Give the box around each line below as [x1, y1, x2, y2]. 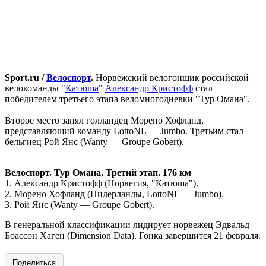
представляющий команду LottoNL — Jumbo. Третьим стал [5, 125, 243, 136]
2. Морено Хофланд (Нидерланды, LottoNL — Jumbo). [5, 188, 224, 199]
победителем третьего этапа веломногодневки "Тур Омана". [5, 93, 250, 104]
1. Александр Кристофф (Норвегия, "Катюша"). [5, 178, 198, 188]
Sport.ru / [5, 72, 46, 83]
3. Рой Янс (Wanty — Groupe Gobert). [5, 199, 154, 210]
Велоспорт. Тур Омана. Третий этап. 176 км [5, 167, 191, 178]
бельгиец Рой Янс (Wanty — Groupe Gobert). [5, 136, 184, 147]
